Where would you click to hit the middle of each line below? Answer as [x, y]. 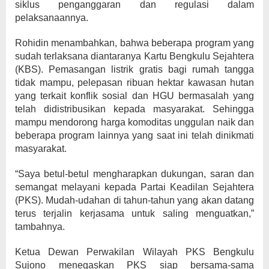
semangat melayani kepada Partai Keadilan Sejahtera [134, 187]
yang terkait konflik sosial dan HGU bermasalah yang [134, 96]
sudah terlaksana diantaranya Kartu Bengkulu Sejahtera [134, 56]
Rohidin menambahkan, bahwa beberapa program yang [134, 43]
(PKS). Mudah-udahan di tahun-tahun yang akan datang [134, 200]
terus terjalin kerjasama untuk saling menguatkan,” [134, 213]
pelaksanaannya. [52, 18]
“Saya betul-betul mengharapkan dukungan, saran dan [134, 174]
